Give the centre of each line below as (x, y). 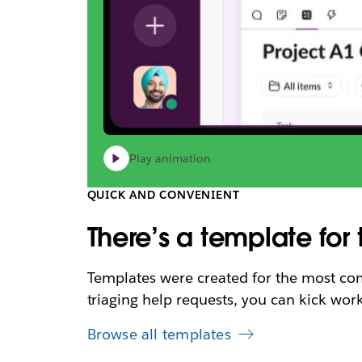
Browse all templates (159, 335)
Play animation (170, 159)
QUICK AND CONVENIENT (163, 195)
